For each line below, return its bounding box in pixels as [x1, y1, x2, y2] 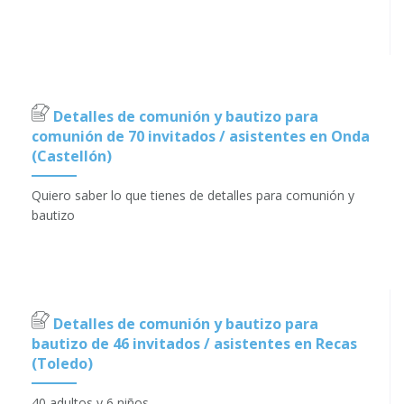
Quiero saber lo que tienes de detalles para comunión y [32, 186, 354, 204]
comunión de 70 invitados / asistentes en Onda [32, 125, 370, 146]
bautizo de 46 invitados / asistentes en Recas [32, 333, 357, 353]
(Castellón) [32, 145, 112, 166]
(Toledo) [32, 353, 93, 373]
